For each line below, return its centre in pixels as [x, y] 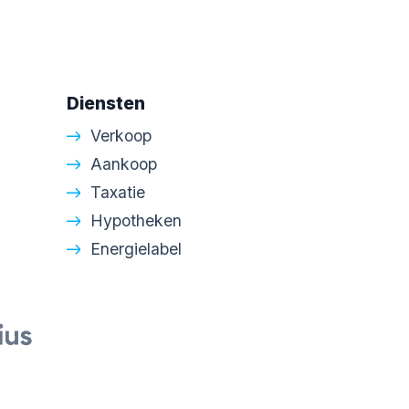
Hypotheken [136, 220]
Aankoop [124, 164]
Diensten [106, 103]
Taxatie [118, 192]
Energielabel [136, 249]
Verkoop [121, 136]
